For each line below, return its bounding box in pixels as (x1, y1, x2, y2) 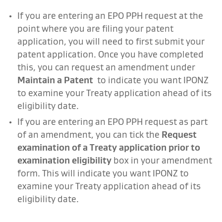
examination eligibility (17, 154, 111, 166)
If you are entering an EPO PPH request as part (17, 115, 208, 127)
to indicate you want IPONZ (95, 74, 209, 86)
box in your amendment (111, 154, 212, 166)
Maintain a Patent (17, 74, 95, 86)
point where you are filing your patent (17, 22, 173, 34)
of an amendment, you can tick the (17, 128, 162, 140)
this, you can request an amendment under (17, 61, 195, 73)
